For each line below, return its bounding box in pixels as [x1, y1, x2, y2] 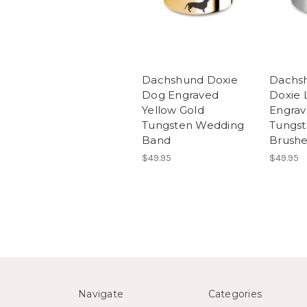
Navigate [78, 288, 123, 301]
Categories [208, 288, 262, 301]
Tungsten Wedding [142, 119, 244, 132]
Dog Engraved [142, 88, 219, 102]
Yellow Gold [142, 103, 204, 117]
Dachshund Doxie [142, 73, 238, 87]
